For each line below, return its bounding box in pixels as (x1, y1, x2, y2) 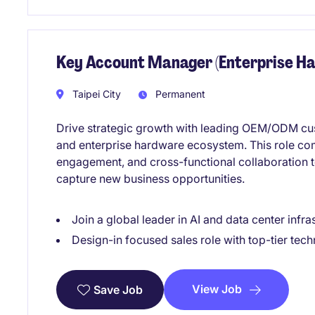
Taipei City (70, 88, 121, 101)
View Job (192, 282, 242, 297)
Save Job (94, 283, 143, 297)
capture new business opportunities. (56, 172, 245, 186)
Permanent (153, 88, 205, 101)
